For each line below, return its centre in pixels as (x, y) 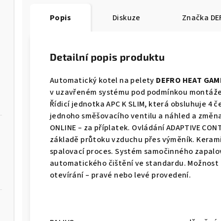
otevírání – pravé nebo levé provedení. (121, 175)
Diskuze (127, 18)
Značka (195, 18)
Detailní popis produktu (108, 57)
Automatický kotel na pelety (103, 81)
